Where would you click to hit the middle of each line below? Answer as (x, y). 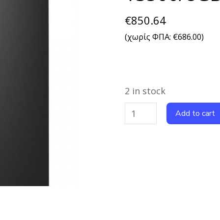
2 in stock (145, 91)
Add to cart (195, 113)
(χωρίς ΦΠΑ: (149, 36)
